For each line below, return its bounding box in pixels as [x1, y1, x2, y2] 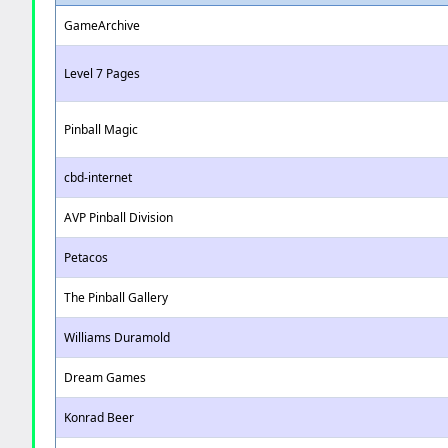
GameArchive [64, 17, 141, 34]
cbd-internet [64, 169, 133, 186]
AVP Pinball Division [64, 209, 174, 226]
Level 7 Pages [64, 65, 141, 82]
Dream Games [64, 369, 147, 386]
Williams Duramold [64, 329, 171, 346]
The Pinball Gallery [64, 289, 169, 306]
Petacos [64, 249, 109, 266]
